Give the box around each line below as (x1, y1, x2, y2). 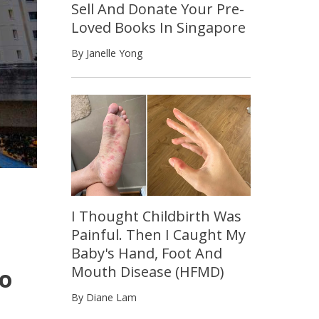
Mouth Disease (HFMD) (71, 261, 224, 281)
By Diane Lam (71, 290, 137, 304)
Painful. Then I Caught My (71, 224, 246, 244)
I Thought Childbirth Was (71, 206, 241, 226)
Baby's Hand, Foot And (71, 243, 222, 263)
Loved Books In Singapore (71, 17, 246, 37)
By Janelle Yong (71, 46, 142, 60)
